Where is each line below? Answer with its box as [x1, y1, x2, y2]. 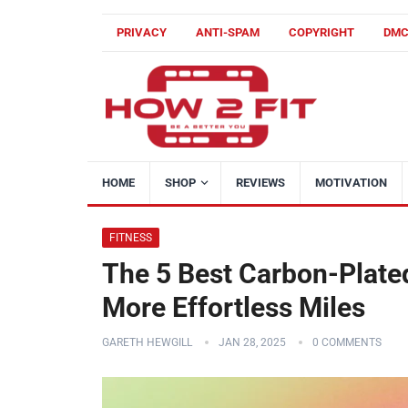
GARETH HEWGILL [102, 336, 192, 349]
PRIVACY [117, 25, 167, 39]
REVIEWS [236, 176, 285, 189]
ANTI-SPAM [196, 25, 260, 39]
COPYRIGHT [289, 25, 354, 39]
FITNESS [109, 231, 152, 244]
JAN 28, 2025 [219, 336, 286, 349]
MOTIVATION [315, 176, 387, 189]
